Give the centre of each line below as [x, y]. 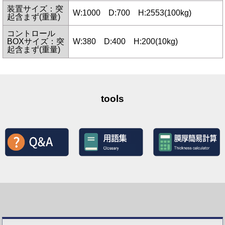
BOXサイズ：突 [35, 41]
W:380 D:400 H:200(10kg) [125, 41]
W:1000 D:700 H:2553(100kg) [132, 13]
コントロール [31, 33]
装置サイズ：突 [35, 9]
